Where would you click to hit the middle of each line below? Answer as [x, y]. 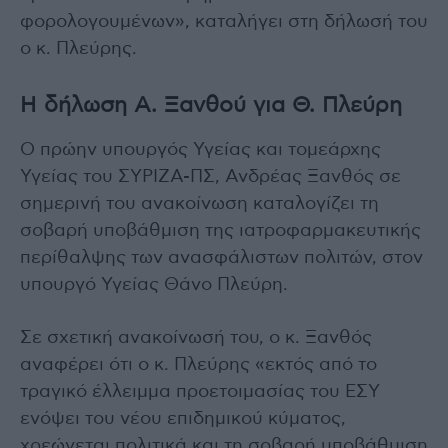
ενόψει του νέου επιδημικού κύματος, [183, 418]
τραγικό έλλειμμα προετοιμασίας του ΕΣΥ [200, 391]
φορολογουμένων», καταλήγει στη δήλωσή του [224, 21]
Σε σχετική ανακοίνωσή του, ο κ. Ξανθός [196, 337]
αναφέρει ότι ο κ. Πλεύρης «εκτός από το [198, 364]
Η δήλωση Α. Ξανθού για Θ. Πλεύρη [211, 104]
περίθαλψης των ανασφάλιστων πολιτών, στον [221, 257]
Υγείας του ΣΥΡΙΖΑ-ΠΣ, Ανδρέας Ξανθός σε [210, 176]
